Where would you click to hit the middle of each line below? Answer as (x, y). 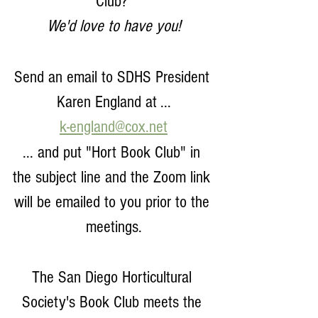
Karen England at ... (114, 102)
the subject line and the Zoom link (114, 177)
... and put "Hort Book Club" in (114, 152)
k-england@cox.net (114, 127)
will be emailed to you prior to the (114, 202)
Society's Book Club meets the (114, 302)
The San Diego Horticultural (114, 277)
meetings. (114, 227)
